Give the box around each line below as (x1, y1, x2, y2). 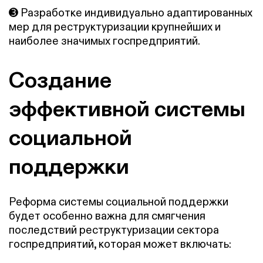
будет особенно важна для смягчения (9, 209, 205, 223)
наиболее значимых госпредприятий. (9, 34, 200, 48)
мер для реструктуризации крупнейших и (9, 20, 221, 34)
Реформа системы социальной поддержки (9, 195, 228, 209)
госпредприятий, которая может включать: (9, 237, 231, 251)
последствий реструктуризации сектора (9, 223, 219, 237)
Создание (9, 65, 112, 93)
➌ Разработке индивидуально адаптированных (9, 6, 252, 20)
